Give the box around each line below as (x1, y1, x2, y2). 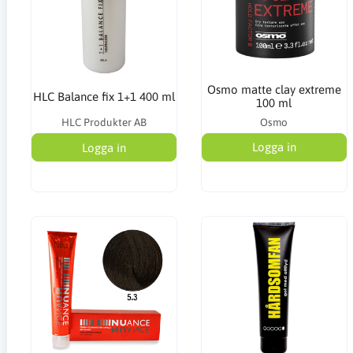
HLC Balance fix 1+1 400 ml (32, 89, 175, 103)
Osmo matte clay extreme (206, 83, 341, 97)
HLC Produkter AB (61, 116, 147, 129)
